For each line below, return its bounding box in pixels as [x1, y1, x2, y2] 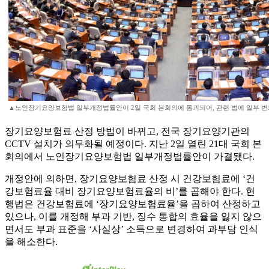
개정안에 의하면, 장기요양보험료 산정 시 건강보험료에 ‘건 [5, 174, 255, 184]
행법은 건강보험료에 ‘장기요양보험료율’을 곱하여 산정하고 [5, 199, 261, 210]
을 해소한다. [5, 237, 58, 247]
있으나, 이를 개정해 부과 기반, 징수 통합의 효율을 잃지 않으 [5, 211, 262, 222]
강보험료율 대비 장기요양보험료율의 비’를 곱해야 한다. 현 [5, 186, 255, 197]
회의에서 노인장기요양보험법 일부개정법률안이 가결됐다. [5, 151, 255, 162]
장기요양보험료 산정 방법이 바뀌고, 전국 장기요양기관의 [5, 126, 250, 137]
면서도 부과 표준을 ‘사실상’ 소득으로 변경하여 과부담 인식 [5, 224, 258, 235]
